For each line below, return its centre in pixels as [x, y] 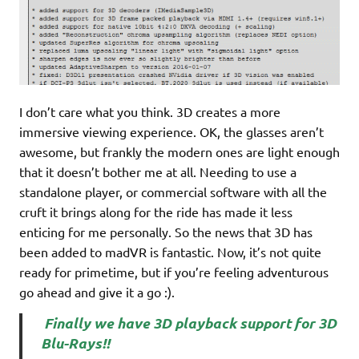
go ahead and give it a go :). [97, 292]
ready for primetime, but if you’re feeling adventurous [174, 272]
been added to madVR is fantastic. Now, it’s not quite [170, 252]
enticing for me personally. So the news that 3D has [166, 232]
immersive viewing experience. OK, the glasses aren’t [171, 132]
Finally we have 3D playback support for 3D [190, 323]
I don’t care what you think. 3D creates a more [150, 112]
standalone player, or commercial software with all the [173, 192]
